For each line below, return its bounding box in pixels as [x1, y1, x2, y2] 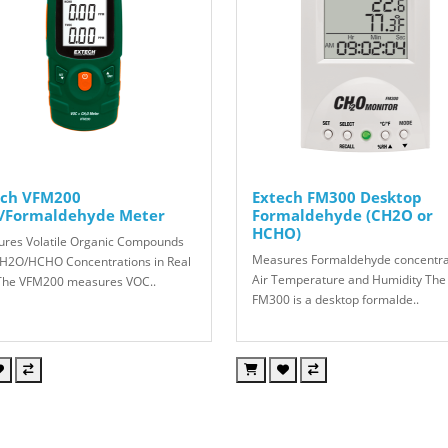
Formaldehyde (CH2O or [251, 204, 433, 225]
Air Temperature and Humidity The [251, 270, 446, 288]
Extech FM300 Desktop [251, 186, 422, 207]
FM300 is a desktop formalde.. [251, 290, 419, 308]
